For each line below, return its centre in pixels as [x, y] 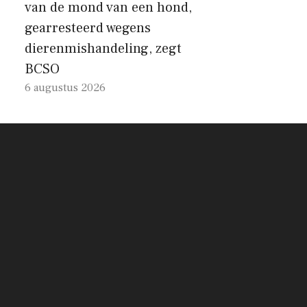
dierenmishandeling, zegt [103, 49]
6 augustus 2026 [65, 88]
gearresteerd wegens [88, 28]
